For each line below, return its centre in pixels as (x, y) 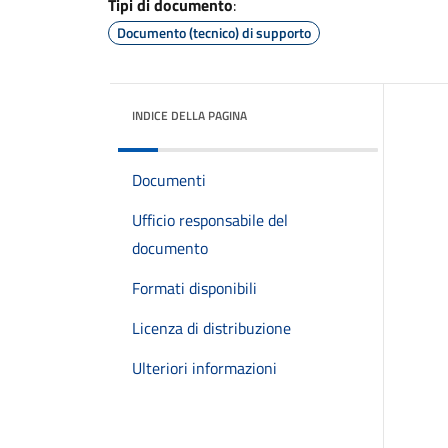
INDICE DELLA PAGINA (189, 115)
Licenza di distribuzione (211, 328)
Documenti (169, 180)
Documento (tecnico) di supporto (214, 32)
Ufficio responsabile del (210, 220)
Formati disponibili (194, 288)
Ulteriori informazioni (204, 368)
